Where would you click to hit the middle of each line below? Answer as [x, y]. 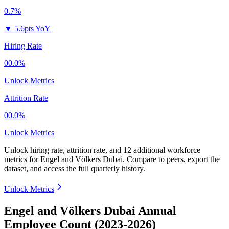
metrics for [22, 159]
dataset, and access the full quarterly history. [75, 169]
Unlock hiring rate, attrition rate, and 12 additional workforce [102, 150]
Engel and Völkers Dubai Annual [90, 211]
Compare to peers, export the [173, 159]
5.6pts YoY [32, 29]
